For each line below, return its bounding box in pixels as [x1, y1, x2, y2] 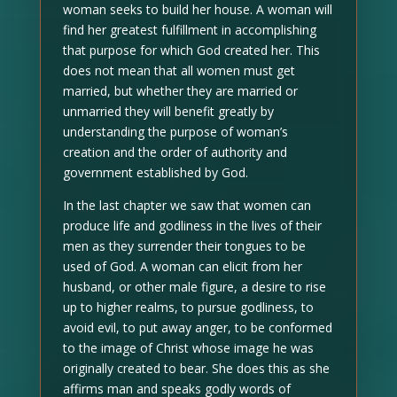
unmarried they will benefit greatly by [62, 103, 274, 120]
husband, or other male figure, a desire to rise [62, 278, 326, 295]
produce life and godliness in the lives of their [62, 217, 322, 234]
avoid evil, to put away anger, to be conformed [62, 319, 332, 336]
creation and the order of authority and [62, 144, 287, 160]
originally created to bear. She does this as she [62, 360, 330, 377]
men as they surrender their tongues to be [62, 237, 306, 254]
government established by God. [62, 164, 248, 181]
